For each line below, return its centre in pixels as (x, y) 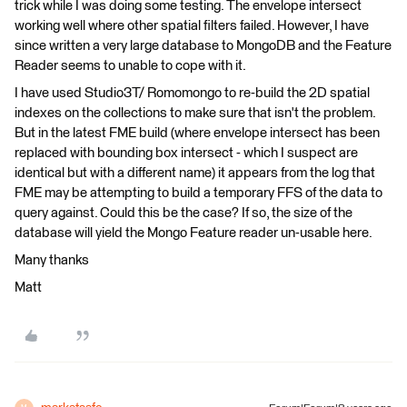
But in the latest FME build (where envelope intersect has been (197, 133)
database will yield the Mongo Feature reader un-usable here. (194, 233)
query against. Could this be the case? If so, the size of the (184, 213)
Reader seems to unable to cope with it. (130, 65)
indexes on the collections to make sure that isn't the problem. (195, 113)
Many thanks (52, 260)
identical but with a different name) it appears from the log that (195, 173)
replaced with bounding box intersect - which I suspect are (186, 153)
